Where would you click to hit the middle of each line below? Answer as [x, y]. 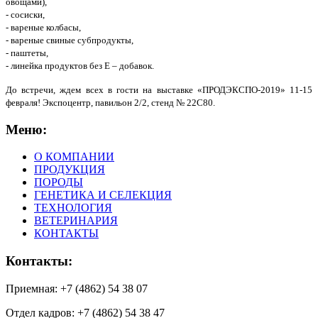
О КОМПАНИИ [74, 157]
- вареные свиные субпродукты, [70, 40]
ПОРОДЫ [59, 182]
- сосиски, [25, 15]
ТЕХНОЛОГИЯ [73, 208]
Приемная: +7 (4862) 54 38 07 [78, 288]
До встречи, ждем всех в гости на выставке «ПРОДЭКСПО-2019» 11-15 [159, 90]
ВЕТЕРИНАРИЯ [76, 221]
